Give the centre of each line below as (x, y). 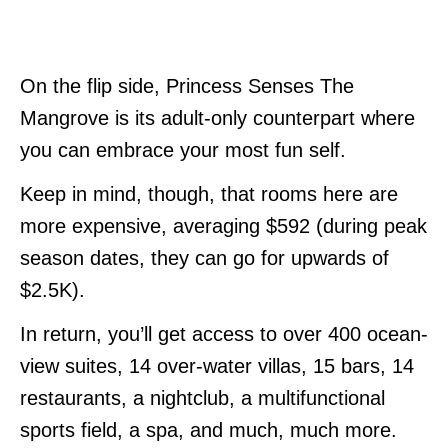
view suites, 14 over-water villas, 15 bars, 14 (217, 365)
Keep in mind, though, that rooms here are (209, 193)
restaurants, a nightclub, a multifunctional (202, 397)
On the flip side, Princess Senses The (187, 85)
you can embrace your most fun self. (183, 149)
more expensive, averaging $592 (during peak (223, 225)
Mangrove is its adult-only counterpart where (217, 117)
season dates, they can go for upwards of (204, 257)
